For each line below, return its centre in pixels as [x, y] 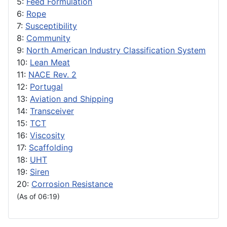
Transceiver [52, 111]
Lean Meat [50, 63]
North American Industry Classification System [116, 50]
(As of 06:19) [38, 197]
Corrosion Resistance [72, 184]
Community [48, 38]
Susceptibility [51, 26]
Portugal [46, 87]
